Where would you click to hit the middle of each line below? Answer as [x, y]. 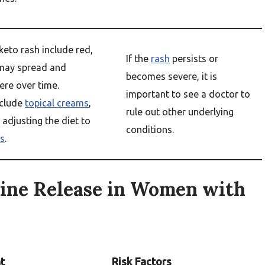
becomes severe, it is [172, 76]
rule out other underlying [180, 112]
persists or [194, 59]
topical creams [57, 103]
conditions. [150, 130]
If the [138, 59]
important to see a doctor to [188, 94]
